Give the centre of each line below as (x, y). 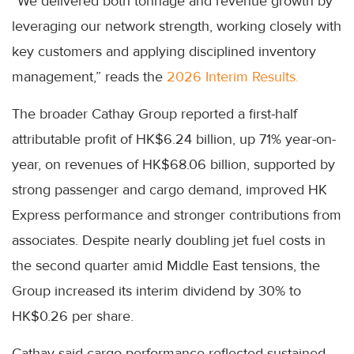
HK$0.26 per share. (73, 316)
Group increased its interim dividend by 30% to (156, 290)
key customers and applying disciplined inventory (164, 51)
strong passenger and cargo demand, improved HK (169, 189)
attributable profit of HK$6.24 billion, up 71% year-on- (174, 139)
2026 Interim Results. (233, 76)
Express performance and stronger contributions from (177, 215)
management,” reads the (89, 76)
